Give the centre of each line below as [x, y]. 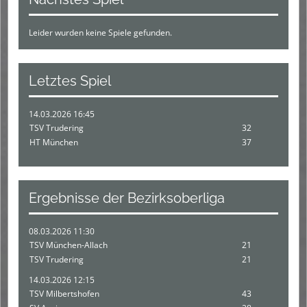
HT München [54, 142]
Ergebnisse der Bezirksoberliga [127, 198]
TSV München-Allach [69, 245]
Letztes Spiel [70, 81]
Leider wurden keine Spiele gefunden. [100, 32]
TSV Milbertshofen [64, 293]
